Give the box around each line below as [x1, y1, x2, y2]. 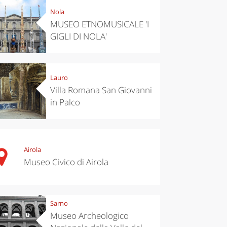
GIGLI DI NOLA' [50, 30, 107, 43]
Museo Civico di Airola [23, 156, 108, 168]
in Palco [50, 96, 80, 108]
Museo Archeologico [50, 210, 129, 222]
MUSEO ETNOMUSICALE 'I [50, 18, 149, 30]
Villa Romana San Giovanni [50, 84, 152, 96]
